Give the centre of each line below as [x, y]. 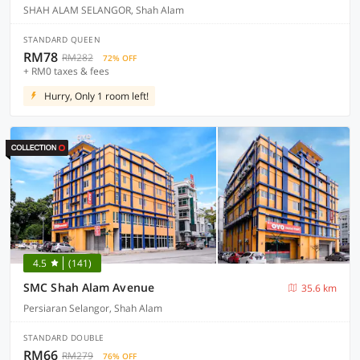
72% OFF [120, 58]
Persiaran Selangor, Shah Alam [93, 308]
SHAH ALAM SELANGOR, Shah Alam [104, 10]
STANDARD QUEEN [62, 39]
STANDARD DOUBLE [64, 337]
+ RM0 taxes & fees [66, 71]
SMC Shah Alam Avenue [89, 287]
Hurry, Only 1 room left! [96, 96]
